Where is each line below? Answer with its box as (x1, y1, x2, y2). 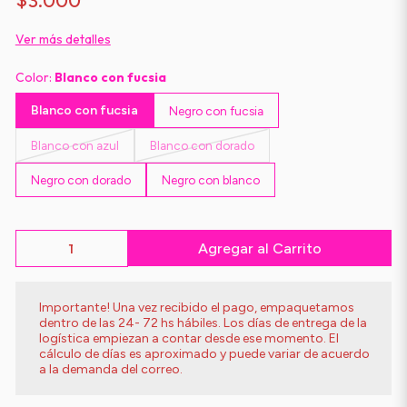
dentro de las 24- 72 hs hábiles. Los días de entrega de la (38, 315, 367, 331)
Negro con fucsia (168, 103, 263, 118)
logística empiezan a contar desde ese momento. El (38, 331, 339, 346)
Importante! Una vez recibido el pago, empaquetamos (38, 300, 354, 315)
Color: (15, 69, 55, 85)
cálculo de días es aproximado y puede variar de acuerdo (38, 346, 370, 362)
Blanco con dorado (149, 138, 254, 153)
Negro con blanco (161, 173, 260, 187)
